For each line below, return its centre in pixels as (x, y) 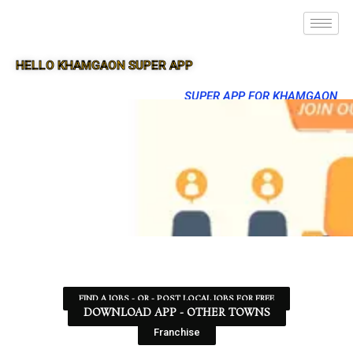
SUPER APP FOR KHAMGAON (261, 96)
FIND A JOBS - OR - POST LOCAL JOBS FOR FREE (176, 299)
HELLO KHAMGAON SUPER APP (104, 65)
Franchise (176, 332)
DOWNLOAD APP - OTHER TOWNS (176, 313)
